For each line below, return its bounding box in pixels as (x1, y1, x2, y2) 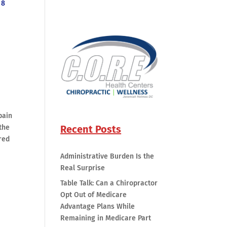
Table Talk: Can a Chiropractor (60, 178, 158, 187)
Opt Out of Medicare (60, 190, 127, 199)
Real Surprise (60, 163, 105, 172)
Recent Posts (60, 123, 122, 135)
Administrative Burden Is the (60, 152, 155, 161)
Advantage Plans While (60, 202, 135, 211)
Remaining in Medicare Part (60, 213, 152, 222)
